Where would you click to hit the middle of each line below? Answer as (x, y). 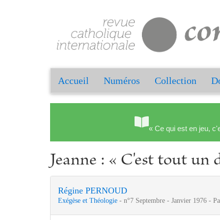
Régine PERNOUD (93, 191)
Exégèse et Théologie (89, 201)
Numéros (122, 81)
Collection (176, 81)
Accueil (73, 81)
